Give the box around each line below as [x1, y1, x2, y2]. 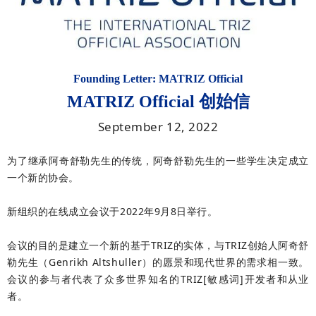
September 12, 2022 [97, 119, 219, 135]
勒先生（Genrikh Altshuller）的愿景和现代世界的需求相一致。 [7, 255, 309, 269]
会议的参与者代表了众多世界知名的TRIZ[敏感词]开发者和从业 [7, 272, 309, 286]
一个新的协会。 [7, 171, 79, 185]
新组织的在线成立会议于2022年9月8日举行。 [7, 205, 218, 219]
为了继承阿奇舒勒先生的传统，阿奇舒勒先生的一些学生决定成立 [7, 154, 309, 168]
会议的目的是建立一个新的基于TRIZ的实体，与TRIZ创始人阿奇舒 [7, 238, 309, 253]
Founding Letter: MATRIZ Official [73, 73, 243, 85]
